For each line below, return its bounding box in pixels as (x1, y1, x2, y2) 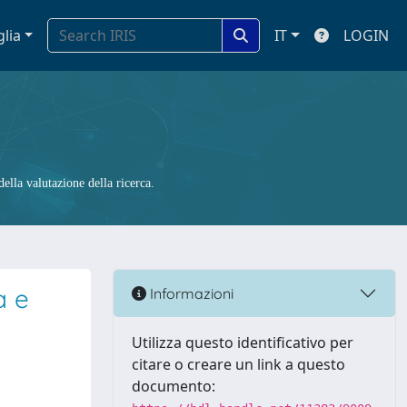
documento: (132, 376, 215, 396)
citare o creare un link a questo (132, 354, 345, 374)
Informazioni (146, 283, 233, 303)
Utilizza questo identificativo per (132, 333, 353, 352)
